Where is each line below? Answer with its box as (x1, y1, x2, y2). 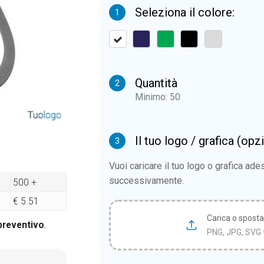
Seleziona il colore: (134, 5, 235, 19)
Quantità (134, 75, 177, 90)
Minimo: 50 (134, 91, 180, 103)
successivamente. (108, 174, 184, 186)
